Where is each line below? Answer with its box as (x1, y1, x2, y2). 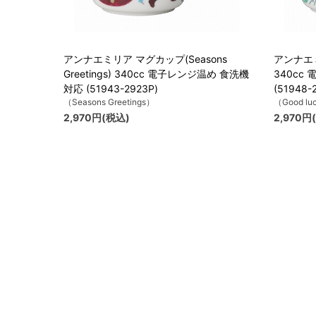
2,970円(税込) (63, 111, 130, 124)
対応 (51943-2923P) (63, 83, 158, 95)
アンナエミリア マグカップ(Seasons (63, 53, 227, 66)
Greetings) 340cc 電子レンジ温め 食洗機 (63, 68, 249, 80)
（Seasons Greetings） (63, 97, 154, 108)
